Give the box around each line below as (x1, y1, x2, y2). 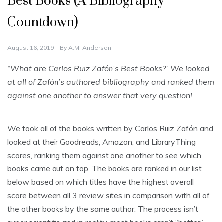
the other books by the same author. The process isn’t (7, 203, 198, 214)
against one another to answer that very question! (7, 90, 192, 100)
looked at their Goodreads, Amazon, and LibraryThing (7, 136, 196, 147)
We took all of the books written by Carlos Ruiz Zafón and (7, 123, 213, 133)
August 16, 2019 (7, 43, 54, 51)
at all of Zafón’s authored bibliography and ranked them (7, 76, 214, 87)
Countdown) (7, 14, 78, 31)
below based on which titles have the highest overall (7, 176, 194, 187)
